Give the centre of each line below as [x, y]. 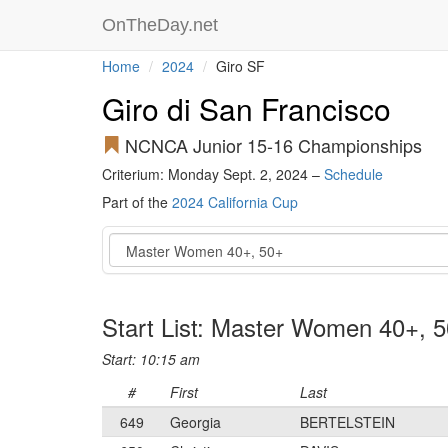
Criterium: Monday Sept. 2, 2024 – [213, 174]
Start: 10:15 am [151, 359]
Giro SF [238, 66]
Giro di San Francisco [246, 108]
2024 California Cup [235, 202]
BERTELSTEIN [347, 422]
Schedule [353, 174]
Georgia [195, 422]
